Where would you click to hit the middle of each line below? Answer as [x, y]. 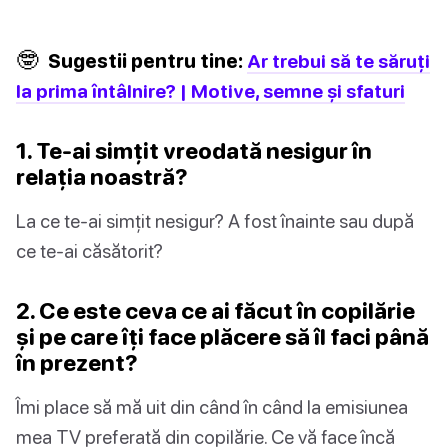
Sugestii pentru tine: [145, 61]
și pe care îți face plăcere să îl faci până [222, 337]
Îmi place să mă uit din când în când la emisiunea [212, 407]
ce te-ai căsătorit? [89, 251]
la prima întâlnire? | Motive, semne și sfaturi [210, 91]
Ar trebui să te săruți [338, 61]
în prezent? [77, 363]
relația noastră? [102, 177]
